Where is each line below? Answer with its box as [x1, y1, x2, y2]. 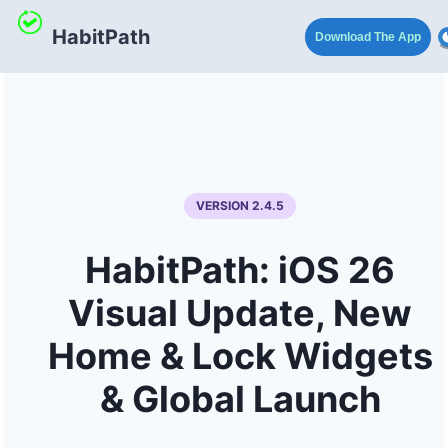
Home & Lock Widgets [47, 334, 433, 379]
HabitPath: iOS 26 [85, 248, 395, 293]
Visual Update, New [68, 291, 412, 336]
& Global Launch [99, 377, 381, 422]
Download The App [315, 29, 421, 44]
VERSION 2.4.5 [196, 198, 284, 214]
